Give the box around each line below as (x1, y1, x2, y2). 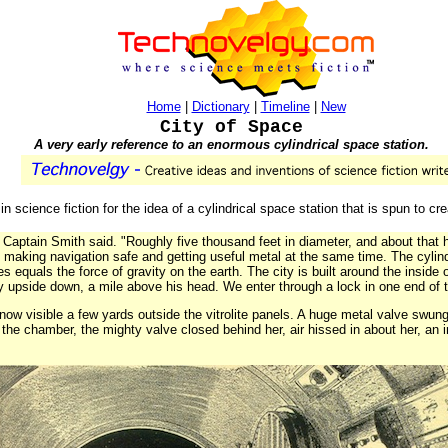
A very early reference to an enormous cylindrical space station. (33, 137, 429, 152)
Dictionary (191, 99, 250, 114)
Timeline (260, 99, 310, 114)
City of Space (159, 117, 303, 137)
